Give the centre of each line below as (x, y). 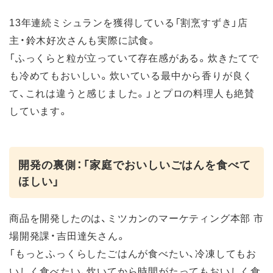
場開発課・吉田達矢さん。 (68, 235)
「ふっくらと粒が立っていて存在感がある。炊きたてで (134, 57)
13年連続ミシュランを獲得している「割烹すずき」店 (129, 22)
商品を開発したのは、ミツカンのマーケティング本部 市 (136, 217)
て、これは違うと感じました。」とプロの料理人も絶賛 (132, 92)
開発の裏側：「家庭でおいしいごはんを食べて (135, 164)
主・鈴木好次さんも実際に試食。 (83, 39)
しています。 (39, 110)
